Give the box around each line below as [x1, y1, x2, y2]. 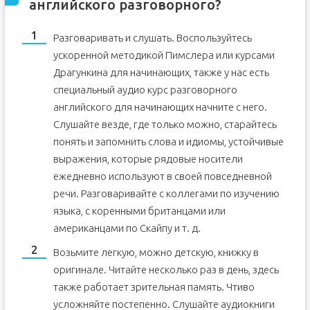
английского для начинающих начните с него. [53, 101, 267, 113]
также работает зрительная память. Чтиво [53, 281, 255, 293]
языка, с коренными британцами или [53, 205, 226, 217]
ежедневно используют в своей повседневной [53, 170, 272, 182]
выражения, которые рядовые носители [53, 153, 243, 165]
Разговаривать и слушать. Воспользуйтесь [53, 32, 252, 44]
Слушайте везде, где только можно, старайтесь [53, 118, 277, 130]
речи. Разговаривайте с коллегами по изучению [53, 188, 280, 199]
